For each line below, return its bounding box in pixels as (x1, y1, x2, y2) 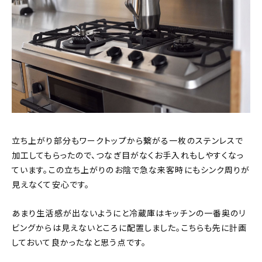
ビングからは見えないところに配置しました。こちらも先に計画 (12, 222, 247, 233)
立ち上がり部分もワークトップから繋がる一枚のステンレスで (12, 135, 244, 146)
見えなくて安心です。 (12, 179, 90, 190)
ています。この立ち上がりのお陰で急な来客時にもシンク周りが (12, 164, 250, 175)
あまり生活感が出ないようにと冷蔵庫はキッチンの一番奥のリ (12, 208, 246, 219)
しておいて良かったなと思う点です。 (12, 237, 147, 248)
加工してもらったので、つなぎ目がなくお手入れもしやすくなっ (12, 150, 244, 161)
